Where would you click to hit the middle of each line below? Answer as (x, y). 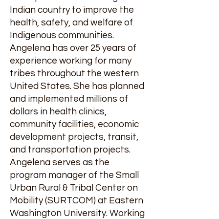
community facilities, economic (74, 124)
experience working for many (71, 61)
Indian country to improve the (72, 10)
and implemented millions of (69, 99)
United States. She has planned (77, 86)
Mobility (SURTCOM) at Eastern (77, 200)
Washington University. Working (77, 213)
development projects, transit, (74, 137)
